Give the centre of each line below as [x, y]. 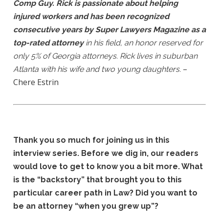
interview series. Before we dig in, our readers [106, 153]
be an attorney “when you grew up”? [86, 206]
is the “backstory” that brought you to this [97, 180]
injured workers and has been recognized [91, 16]
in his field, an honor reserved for [143, 43]
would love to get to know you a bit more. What [108, 166]
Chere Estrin [36, 82]
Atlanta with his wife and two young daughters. [97, 69]
